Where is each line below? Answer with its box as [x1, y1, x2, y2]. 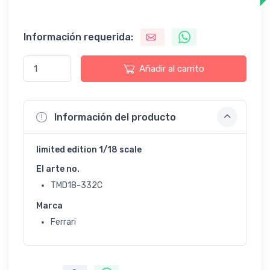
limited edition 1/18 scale [36, 145, 142, 155]
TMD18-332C [51, 180, 102, 191]
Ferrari [51, 217, 76, 228]
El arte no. [36, 164, 80, 175]
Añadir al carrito [139, 63, 204, 75]
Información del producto [54, 111, 176, 123]
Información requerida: [24, 31, 133, 43]
